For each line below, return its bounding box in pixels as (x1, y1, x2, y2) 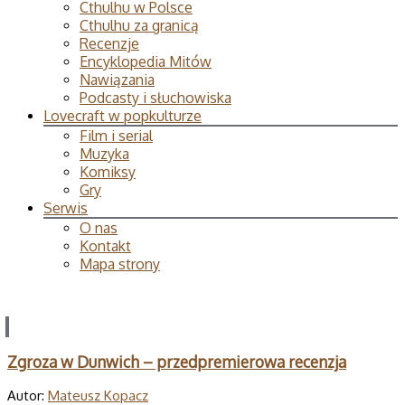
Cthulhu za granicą (80, 16, 199, 34)
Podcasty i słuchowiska (80, 89, 231, 107)
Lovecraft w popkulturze (43, 107, 202, 125)
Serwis (43, 199, 88, 217)
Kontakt (80, 237, 131, 255)
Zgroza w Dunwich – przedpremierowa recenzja (7, 351, 346, 372)
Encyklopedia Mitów (80, 52, 212, 71)
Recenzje (80, 34, 139, 52)
